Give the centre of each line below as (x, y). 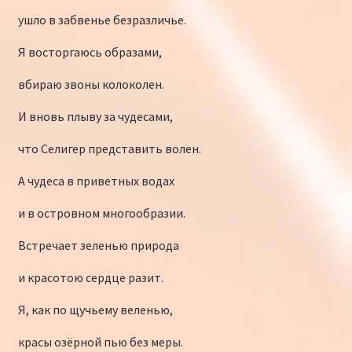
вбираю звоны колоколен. (91, 84)
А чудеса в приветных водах (96, 181)
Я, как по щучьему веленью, (95, 310)
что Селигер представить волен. (109, 149)
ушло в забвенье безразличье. (102, 20)
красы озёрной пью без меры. (100, 342)
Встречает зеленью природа (98, 246)
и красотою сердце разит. (90, 278)
